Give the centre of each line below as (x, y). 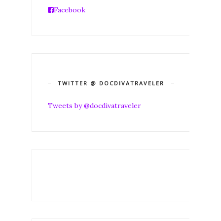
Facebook (70, 10)
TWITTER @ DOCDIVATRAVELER (111, 83)
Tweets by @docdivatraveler (94, 105)
